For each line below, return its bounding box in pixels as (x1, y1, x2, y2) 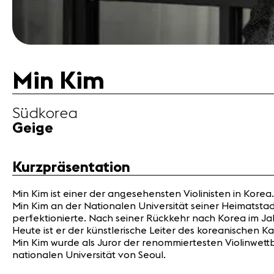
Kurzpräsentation (12, 160, 130, 176)
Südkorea (12, 106, 78, 122)
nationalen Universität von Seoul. (12, 250, 166, 261)
